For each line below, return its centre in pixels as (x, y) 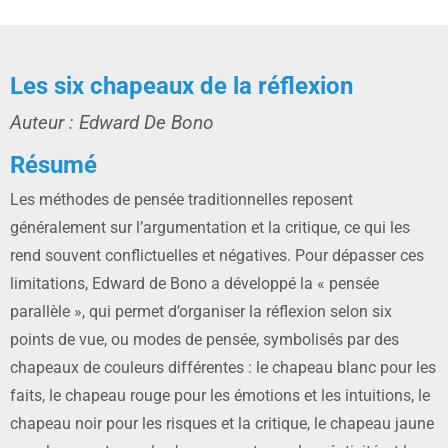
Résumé (53, 165)
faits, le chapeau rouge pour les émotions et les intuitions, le (220, 396)
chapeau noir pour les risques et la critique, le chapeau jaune (222, 424)
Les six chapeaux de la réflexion (181, 86)
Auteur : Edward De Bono (112, 123)
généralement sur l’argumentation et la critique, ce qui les (210, 228)
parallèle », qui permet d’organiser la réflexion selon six (201, 312)
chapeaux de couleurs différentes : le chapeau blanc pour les (223, 368)
